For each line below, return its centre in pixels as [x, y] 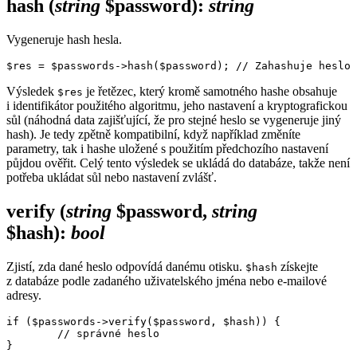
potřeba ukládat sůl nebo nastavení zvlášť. [112, 178]
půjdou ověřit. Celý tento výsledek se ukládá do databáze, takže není [178, 163]
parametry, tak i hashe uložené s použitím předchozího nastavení [167, 149]
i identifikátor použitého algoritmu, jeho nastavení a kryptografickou [177, 106]
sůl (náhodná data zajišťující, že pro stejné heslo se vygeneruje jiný [174, 120]
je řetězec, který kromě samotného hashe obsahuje [210, 92]
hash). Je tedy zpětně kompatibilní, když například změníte [153, 135]
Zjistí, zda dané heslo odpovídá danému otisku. [126, 266]
